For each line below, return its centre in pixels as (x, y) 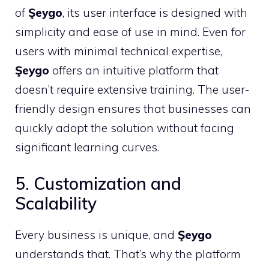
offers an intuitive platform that (134, 70)
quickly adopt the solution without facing (125, 128)
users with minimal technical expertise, (119, 51)
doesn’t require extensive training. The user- (132, 89)
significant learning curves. (87, 147)
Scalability (56, 203)
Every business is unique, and (96, 235)
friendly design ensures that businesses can (133, 108)
